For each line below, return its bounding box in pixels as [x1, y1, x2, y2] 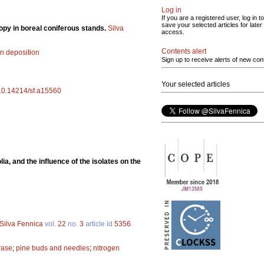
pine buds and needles [16, 243, 90, 252]
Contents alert [161, 47, 206, 55]
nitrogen [93, 243, 120, 252]
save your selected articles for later [161, 21, 262, 28]
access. [161, 28, 184, 35]
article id [84, 219, 114, 228]
